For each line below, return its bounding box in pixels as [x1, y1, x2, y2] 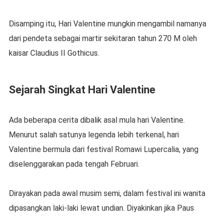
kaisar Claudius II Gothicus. [8, 48, 99, 58]
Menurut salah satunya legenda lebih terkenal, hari [8, 130, 179, 140]
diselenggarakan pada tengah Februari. [8, 159, 139, 169]
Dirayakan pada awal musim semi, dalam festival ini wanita [8, 189, 205, 198]
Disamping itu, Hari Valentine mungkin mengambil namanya [8, 19, 206, 29]
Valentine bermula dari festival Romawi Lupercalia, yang [8, 145, 198, 154]
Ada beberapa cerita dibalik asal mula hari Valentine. [8, 115, 185, 125]
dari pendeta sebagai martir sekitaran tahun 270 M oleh [8, 34, 197, 44]
